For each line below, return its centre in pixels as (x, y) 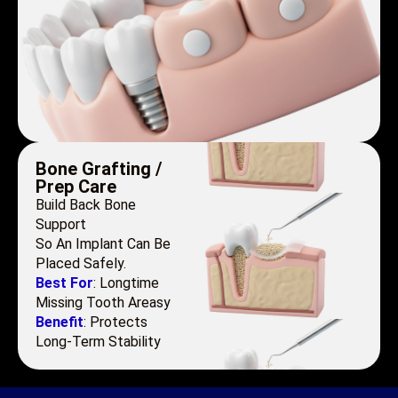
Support (61, 225)
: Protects (115, 322)
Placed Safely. (81, 264)
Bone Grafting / (99, 169)
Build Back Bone (86, 205)
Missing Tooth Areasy (103, 303)
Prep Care (76, 187)
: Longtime (126, 283)
